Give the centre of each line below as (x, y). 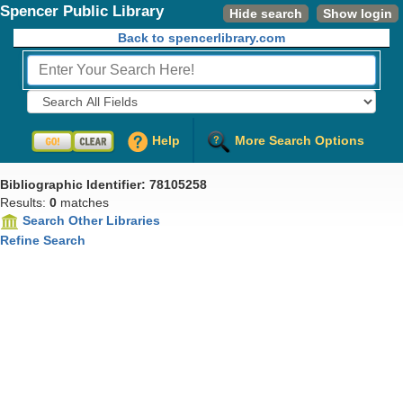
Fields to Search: (103, 107)
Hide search (266, 13)
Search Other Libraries (91, 220)
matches (83, 202)
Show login (358, 13)
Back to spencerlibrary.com (201, 38)
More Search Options (299, 141)
